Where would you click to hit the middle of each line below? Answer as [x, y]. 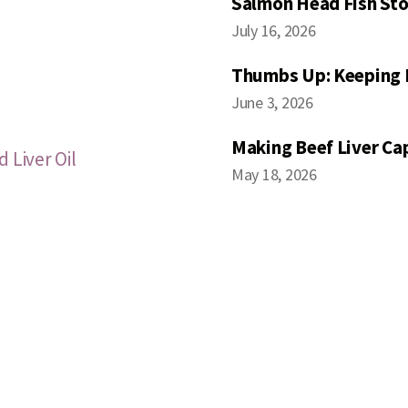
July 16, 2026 [274, 31]
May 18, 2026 [274, 175]
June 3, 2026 [272, 103]
